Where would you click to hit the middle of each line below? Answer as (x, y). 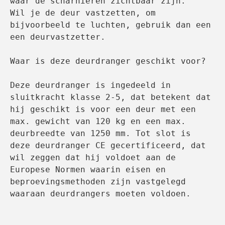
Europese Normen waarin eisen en (88, 170)
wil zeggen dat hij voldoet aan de (93, 158)
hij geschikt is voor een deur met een (103, 109)
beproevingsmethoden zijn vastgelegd (98, 182)
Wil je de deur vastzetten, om (83, 13)
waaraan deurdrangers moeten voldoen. (100, 194)
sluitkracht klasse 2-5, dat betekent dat (110, 97)
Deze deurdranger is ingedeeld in (90, 85)
